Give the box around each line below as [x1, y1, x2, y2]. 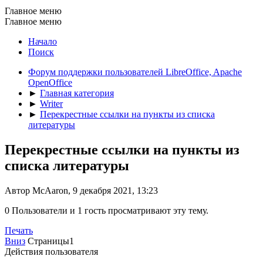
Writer [40, 98, 63, 109]
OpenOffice [28, 77, 72, 87]
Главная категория [40, 87, 114, 98]
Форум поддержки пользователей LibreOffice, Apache [28, 66, 242, 77]
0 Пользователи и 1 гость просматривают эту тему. [5, 205, 208, 215]
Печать [5, 225, 33, 235]
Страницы [28, 235, 69, 246]
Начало [28, 36, 57, 46]
